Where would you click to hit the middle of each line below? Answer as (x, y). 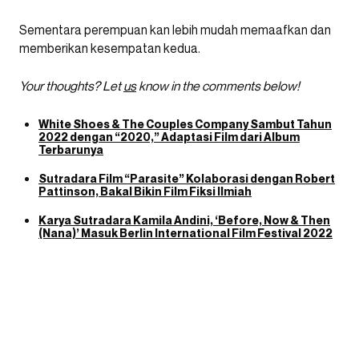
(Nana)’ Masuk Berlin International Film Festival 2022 (186, 233)
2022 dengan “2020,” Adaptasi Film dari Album (169, 137)
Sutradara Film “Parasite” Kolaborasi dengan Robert (187, 178)
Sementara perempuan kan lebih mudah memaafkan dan (175, 30)
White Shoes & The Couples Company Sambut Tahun (185, 124)
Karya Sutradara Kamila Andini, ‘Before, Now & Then (184, 220)
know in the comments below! (218, 86)
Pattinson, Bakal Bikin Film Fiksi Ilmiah (145, 191)
